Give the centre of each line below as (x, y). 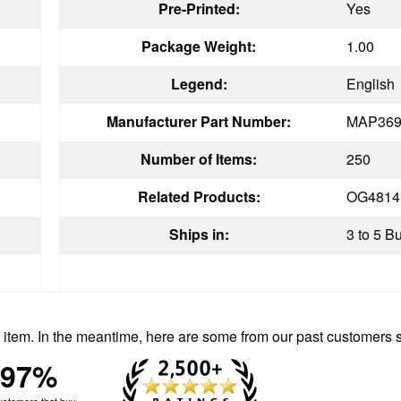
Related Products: (199, 196)
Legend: (199, 83)
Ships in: (199, 234)
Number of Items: (199, 158)
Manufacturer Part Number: (199, 121)
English (371, 83)
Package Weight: (199, 46)
